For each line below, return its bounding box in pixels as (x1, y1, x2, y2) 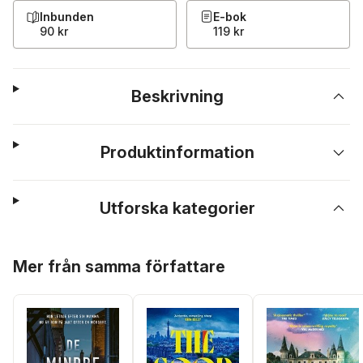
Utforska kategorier (100, 199, 256, 218)
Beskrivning (131, 87, 224, 106)
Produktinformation (100, 143, 255, 162)
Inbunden (40, 10, 94, 23)
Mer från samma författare (13, 257, 225, 276)
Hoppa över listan (12, 247, 113, 262)
